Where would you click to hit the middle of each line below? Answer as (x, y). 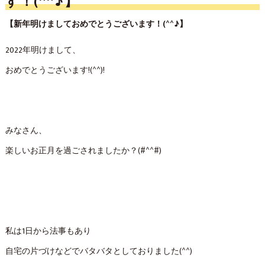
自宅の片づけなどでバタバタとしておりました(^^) (98, 251)
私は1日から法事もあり (48, 231)
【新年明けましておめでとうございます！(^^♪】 (96, 24)
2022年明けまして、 (43, 50)
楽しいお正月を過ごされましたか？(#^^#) (83, 151)
